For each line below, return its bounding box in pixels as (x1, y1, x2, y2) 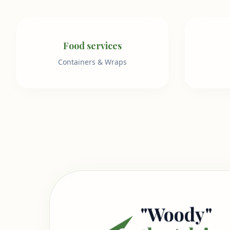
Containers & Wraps (58, 57, 127, 67)
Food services (63, 40, 122, 52)
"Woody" (140, 201, 212, 226)
